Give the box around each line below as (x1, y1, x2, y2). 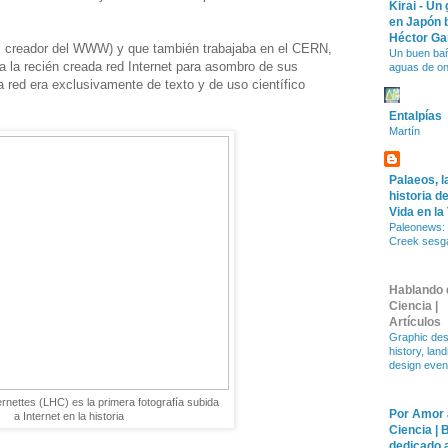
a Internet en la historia (14, 410, 124, 423)
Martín (389, 125, 420, 138)
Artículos (389, 315, 441, 330)
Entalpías (389, 109, 442, 124)
